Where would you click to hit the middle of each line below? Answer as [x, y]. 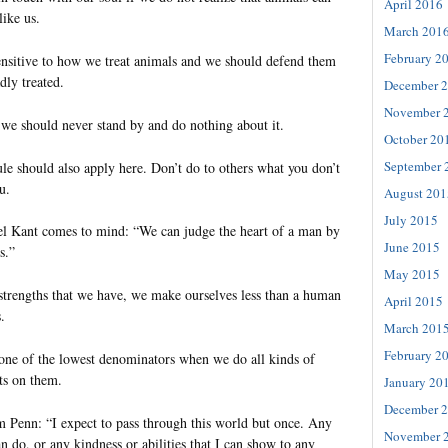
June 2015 [412, 247]
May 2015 [412, 274]
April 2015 [413, 301]
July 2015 [411, 220]
